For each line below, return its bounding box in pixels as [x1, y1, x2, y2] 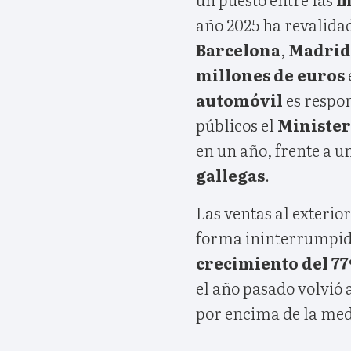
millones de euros [196, 62, 345, 86]
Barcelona [196, 37, 280, 61]
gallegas [196, 162, 265, 186]
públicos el [196, 112, 277, 136]
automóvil [196, 87, 283, 111]
